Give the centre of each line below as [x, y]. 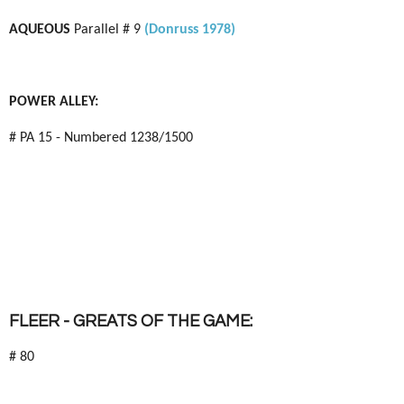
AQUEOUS [41, 30]
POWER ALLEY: [54, 102]
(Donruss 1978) [190, 30]
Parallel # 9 [109, 30]
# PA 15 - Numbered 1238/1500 [101, 138]
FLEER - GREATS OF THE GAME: [131, 321]
